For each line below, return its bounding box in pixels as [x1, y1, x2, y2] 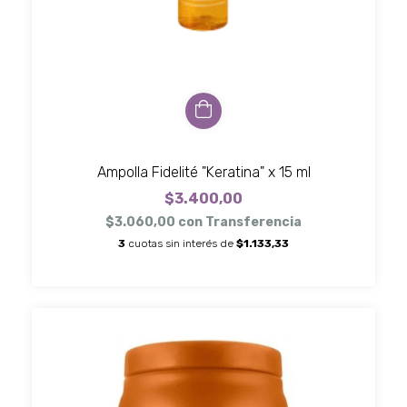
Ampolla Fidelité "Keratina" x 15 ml [96, 163, 311, 181]
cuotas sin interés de [128, 236, 236, 250]
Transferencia [205, 213, 302, 230]
